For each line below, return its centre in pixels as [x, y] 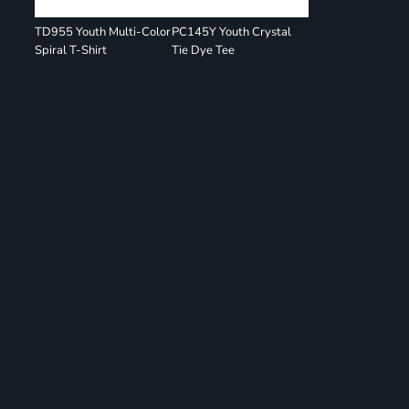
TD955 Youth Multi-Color [103, 32]
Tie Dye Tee [204, 50]
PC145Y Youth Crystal [232, 32]
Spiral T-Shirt [71, 50]
